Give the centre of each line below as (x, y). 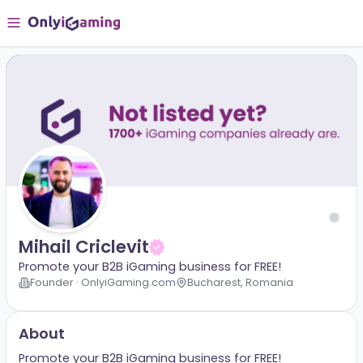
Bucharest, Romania (267, 314)
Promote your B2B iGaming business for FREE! (167, 296)
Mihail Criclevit (93, 274)
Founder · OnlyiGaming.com (115, 314)
